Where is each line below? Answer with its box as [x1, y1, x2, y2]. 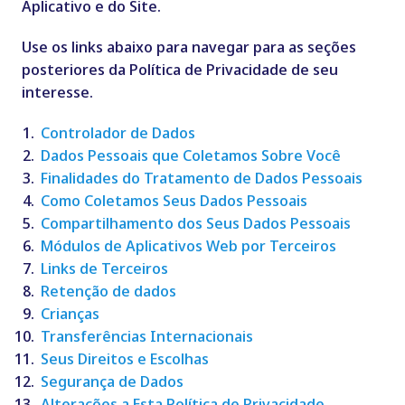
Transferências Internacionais [40, 325, 253, 347]
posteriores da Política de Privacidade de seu [21, 59, 338, 80]
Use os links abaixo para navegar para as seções [21, 36, 356, 58]
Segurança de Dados [40, 371, 184, 392]
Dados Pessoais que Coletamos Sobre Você [40, 145, 341, 166]
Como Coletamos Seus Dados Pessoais [40, 190, 307, 212]
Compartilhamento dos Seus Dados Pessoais [40, 212, 351, 234]
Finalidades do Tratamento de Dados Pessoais [40, 167, 363, 189]
